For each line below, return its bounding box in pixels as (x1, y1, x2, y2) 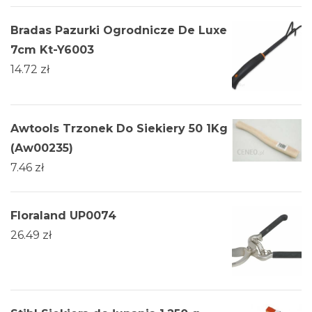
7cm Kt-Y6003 (10, 43, 94, 57)
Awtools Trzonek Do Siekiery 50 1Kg (10, 122, 228, 136)
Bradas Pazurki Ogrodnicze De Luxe (10, 24, 227, 38)
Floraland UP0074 (10, 209, 116, 223)
